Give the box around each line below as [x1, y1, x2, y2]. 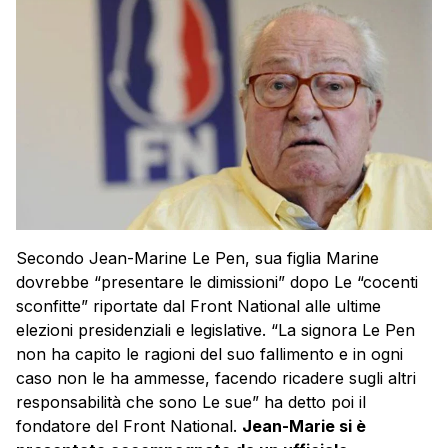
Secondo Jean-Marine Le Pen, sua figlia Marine [16, 248, 379, 269]
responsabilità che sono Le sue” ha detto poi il [16, 392, 366, 413]
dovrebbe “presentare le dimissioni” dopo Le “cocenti [16, 272, 418, 293]
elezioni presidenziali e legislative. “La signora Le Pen [16, 320, 415, 341]
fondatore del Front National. [16, 416, 242, 437]
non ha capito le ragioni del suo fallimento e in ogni [16, 344, 403, 365]
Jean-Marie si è [242, 416, 366, 437]
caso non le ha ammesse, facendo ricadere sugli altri [16, 368, 416, 389]
